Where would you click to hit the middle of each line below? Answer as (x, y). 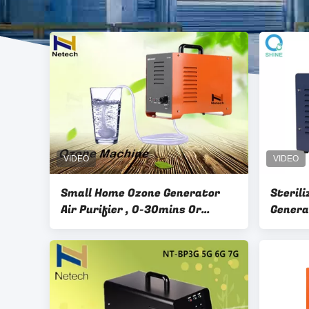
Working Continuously (121, 226)
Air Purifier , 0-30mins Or (131, 210)
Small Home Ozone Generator (140, 193)
